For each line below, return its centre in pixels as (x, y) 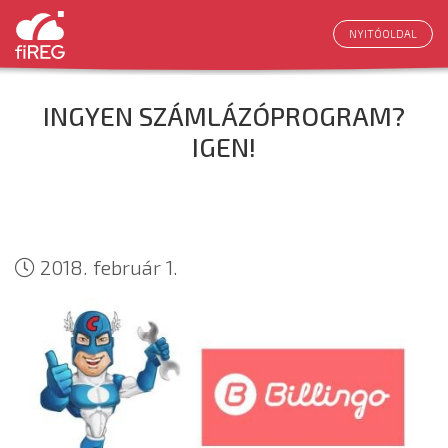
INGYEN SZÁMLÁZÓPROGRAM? (224, 115)
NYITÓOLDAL (383, 33)
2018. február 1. (106, 267)
